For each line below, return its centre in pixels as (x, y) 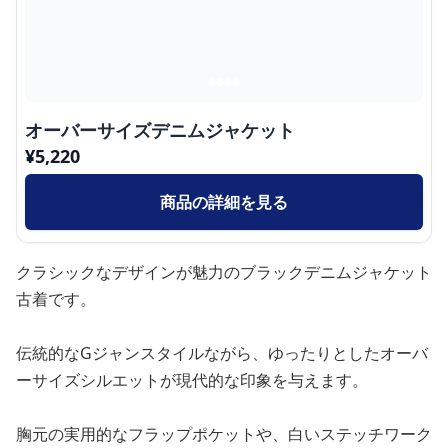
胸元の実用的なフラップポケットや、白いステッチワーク (224, 433)
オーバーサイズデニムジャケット (160, 129)
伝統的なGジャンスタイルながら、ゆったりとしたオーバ (222, 352)
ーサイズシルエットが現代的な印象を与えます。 (192, 379)
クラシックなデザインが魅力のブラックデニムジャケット (224, 271)
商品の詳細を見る (224, 201)
